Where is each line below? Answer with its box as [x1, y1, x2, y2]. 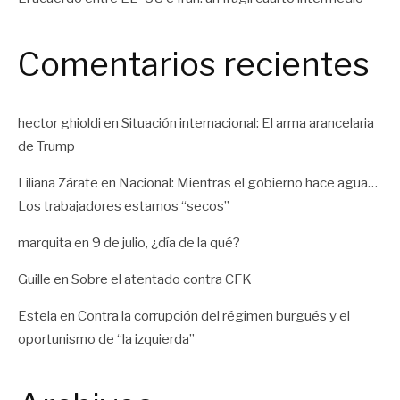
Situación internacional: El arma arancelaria [121, 114, 374, 131]
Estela [18, 307, 57, 324]
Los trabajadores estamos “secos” [18, 197, 229, 214]
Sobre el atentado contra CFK [71, 271, 252, 287]
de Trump [18, 137, 75, 154]
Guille [18, 271, 51, 287]
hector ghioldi [18, 114, 101, 131]
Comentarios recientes [18, 45, 370, 85]
